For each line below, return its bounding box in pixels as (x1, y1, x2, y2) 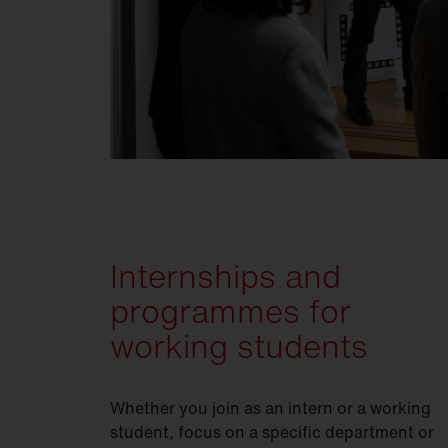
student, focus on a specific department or (110, 419, 434, 444)
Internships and (110, 251, 341, 300)
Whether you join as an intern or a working (110, 395, 431, 420)
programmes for (110, 286, 351, 335)
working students (110, 321, 377, 370)
